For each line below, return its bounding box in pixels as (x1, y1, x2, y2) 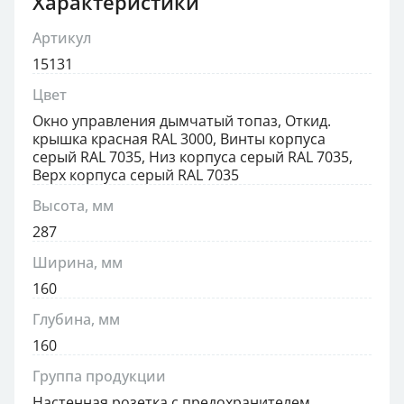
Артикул (32, 28, 91, 48)
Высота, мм (32, 196, 114, 216)
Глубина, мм (32, 309, 120, 329)
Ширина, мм (32, 252, 123, 272)
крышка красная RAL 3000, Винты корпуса (32, 129, 326, 149)
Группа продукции (32, 366, 166, 386)
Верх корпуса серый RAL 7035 (32, 165, 239, 185)
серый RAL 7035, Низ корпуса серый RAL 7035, (32, 147, 353, 167)
